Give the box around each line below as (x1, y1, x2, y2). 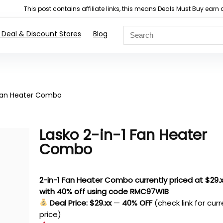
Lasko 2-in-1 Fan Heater (39, 124, 208, 145)
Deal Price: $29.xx (50, 197, 112, 208)
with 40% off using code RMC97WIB (39, 186, 169, 197)
